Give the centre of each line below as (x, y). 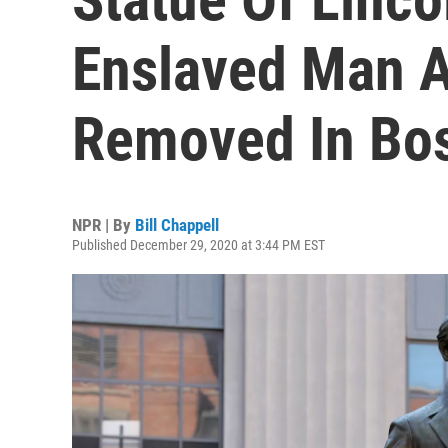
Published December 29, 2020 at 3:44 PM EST (198, 245)
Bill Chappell (177, 225)
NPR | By (103, 225)
